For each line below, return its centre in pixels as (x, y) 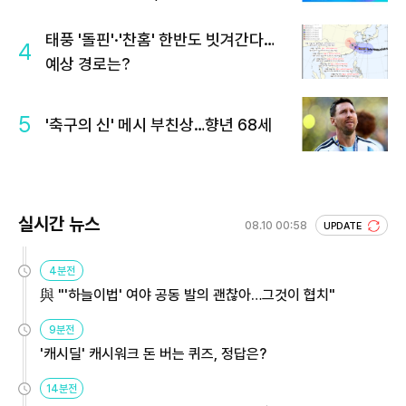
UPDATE (344, 227)
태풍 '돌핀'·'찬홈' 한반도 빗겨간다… (160, 40)
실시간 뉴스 (59, 224)
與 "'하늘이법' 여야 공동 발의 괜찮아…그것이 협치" (188, 295)
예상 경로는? (88, 64)
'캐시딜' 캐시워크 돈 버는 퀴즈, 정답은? (153, 354)
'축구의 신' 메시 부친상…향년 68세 (159, 124)
